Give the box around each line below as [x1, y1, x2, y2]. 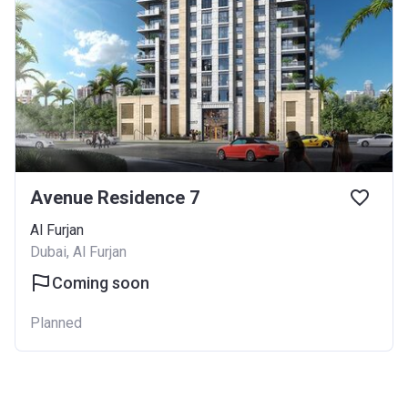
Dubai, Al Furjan [30, 243, 127, 260]
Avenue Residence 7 [30, 187, 199, 209]
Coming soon [52, 273, 149, 292]
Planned [30, 314, 82, 331]
